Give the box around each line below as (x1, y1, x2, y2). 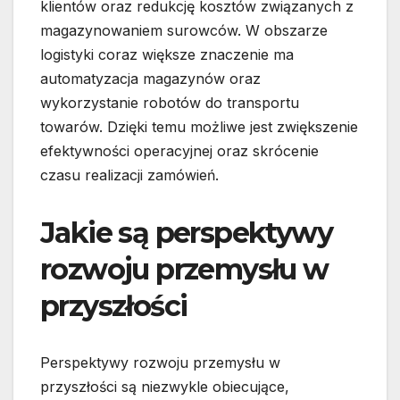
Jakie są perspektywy (40, 215, 332, 251)
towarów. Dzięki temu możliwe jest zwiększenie (40, 118, 358, 137)
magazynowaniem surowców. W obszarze (40, 21, 328, 40)
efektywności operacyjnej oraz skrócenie (40, 142, 319, 161)
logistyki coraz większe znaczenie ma (40, 46, 294, 64)
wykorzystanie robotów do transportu (40, 94, 299, 112)
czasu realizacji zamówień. (40, 166, 219, 185)
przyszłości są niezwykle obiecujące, (40, 378, 289, 396)
